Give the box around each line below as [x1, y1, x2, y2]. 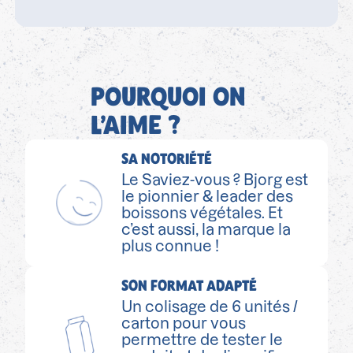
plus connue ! [121, 238, 220, 255]
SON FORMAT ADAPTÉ [121, 276, 258, 295]
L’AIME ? [90, 109, 181, 142]
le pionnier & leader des [121, 188, 294, 206]
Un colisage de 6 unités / [121, 299, 299, 316]
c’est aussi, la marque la [121, 221, 292, 239]
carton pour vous [121, 315, 247, 333]
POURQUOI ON [90, 80, 246, 113]
